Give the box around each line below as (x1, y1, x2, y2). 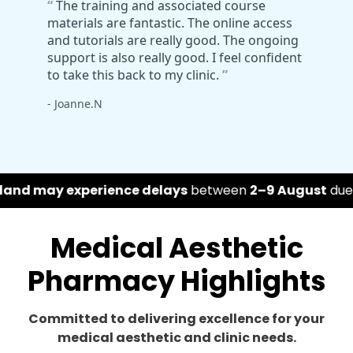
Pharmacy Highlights (27, 262, 326, 301)
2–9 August (124, 181, 203, 200)
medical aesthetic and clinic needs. (57, 329, 296, 347)
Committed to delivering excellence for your (28, 310, 325, 329)
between (62, 181, 125, 200)
